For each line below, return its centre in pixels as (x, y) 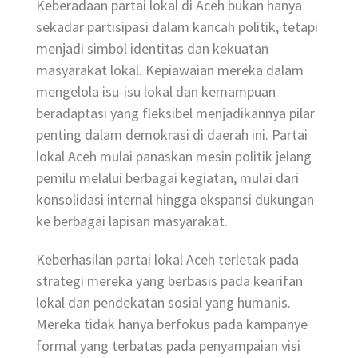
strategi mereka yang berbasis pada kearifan (169, 281)
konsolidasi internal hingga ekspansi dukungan (175, 200)
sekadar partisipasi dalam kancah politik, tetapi (177, 27)
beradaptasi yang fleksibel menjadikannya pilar (175, 113)
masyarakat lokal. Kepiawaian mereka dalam (170, 70)
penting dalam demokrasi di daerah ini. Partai (172, 135)
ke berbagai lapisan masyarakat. (132, 221)
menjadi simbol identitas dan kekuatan (152, 49)
